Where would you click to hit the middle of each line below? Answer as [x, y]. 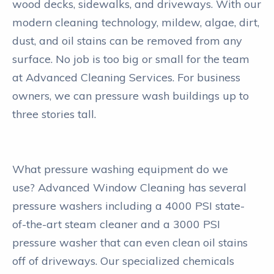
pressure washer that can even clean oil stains [130, 242]
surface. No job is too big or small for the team [131, 59]
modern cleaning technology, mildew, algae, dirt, [136, 22]
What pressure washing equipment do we [120, 169]
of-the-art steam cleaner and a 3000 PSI [116, 224]
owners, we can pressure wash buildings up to [131, 95]
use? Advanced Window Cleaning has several [129, 187]
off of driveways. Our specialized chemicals [123, 261]
